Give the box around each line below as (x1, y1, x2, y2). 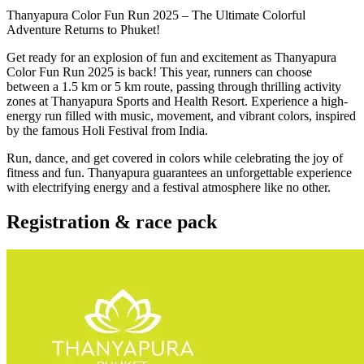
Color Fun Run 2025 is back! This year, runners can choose (6, 65, 312, 80)
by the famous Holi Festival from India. (6, 123, 208, 138)
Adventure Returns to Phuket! (6, 23, 160, 37)
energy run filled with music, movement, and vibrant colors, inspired (6, 109, 356, 123)
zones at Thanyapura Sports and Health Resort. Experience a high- (6, 94, 348, 109)
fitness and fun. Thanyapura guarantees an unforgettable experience (6, 166, 352, 180)
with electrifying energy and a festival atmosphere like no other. (6, 180, 331, 195)
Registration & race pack (6, 211, 217, 233)
